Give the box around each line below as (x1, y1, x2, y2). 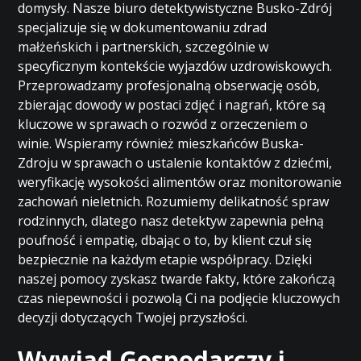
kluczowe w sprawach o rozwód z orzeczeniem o (18, 115, 309, 133)
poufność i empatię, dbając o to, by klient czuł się (18, 231, 313, 249)
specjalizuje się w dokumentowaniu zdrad (18, 19, 268, 36)
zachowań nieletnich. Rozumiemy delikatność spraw (18, 193, 330, 210)
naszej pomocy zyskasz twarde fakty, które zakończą (18, 270, 336, 288)
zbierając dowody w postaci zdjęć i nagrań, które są (18, 96, 326, 114)
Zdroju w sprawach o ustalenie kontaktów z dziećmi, (18, 154, 333, 172)
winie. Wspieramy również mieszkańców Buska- (18, 135, 305, 152)
